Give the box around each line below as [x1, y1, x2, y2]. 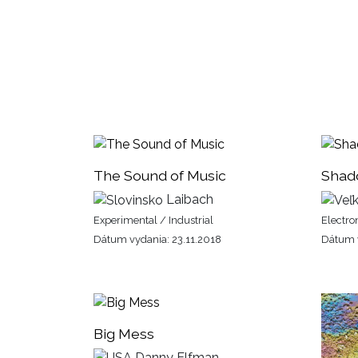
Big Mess [93, 324, 154, 342]
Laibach [163, 191, 213, 207]
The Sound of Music [93, 166, 226, 184]
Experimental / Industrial [93, 213, 213, 226]
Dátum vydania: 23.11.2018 [93, 233, 221, 245]
